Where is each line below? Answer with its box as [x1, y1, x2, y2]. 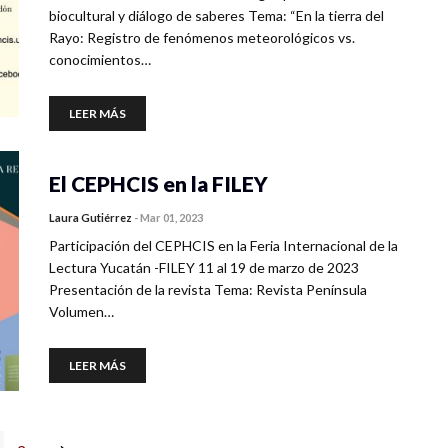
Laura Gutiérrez [49, 211, 132, 224]
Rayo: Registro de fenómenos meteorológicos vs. [49, 29, 355, 46]
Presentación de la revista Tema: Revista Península [49, 281, 367, 298]
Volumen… [49, 303, 114, 320]
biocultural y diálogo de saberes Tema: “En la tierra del [49, 7, 384, 24]
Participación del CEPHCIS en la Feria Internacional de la [49, 237, 398, 254]
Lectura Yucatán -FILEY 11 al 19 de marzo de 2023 [49, 259, 359, 276]
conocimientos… [49, 51, 151, 68]
